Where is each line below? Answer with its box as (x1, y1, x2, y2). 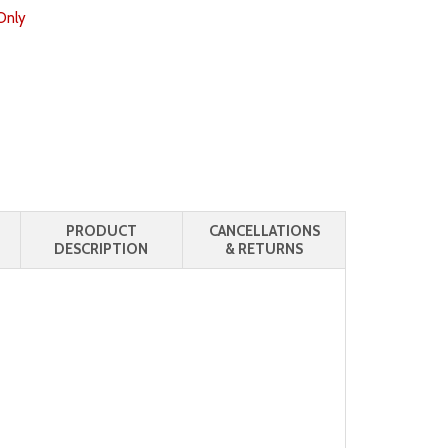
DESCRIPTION (54, 239, 149, 258)
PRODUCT (65, 221, 137, 240)
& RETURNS (225, 239, 304, 258)
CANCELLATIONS (208, 221, 320, 240)
